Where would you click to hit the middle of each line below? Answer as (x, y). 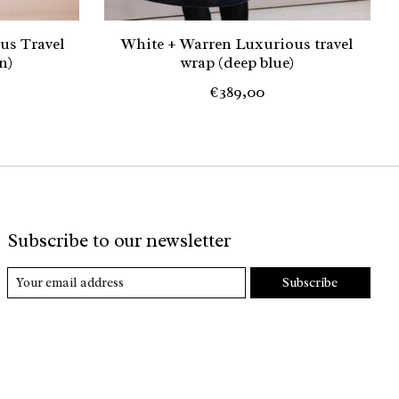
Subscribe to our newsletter (118, 241)
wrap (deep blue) (237, 63)
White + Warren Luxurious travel (237, 44)
